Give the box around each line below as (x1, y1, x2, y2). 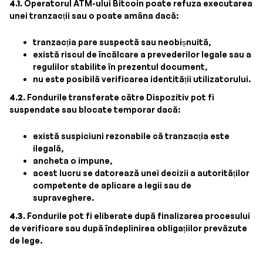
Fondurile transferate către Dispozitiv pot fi (25, 92, 214, 102)
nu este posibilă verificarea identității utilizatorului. (33, 74, 251, 84)
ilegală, (33, 143, 63, 153)
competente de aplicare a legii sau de (33, 180, 191, 190)
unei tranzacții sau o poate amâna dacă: (9, 11, 178, 21)
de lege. (9, 235, 42, 245)
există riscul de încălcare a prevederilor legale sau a (33, 49, 251, 59)
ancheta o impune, (33, 156, 112, 166)
